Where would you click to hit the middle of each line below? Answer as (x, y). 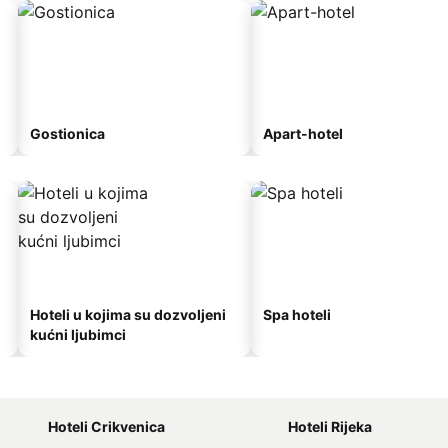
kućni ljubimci (78, 334)
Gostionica (67, 133)
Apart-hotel (303, 133)
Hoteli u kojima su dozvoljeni (128, 314)
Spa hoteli (297, 314)
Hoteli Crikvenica (106, 426)
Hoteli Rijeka (330, 426)
